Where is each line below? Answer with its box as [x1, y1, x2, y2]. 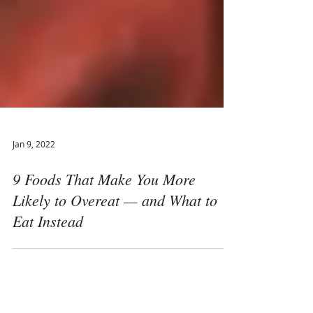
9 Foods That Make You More [13, 231, 196, 252]
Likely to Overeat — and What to [13, 252, 217, 273]
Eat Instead [13, 272, 83, 294]
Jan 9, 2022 [13, 201, 55, 212]
